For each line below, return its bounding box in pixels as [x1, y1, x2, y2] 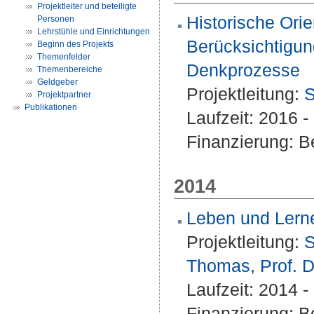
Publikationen [25, 102, 77, 112]
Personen [37, 14, 74, 24]
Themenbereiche [37, 64, 102, 74]
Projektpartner [37, 90, 91, 100]
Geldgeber [37, 77, 78, 87]
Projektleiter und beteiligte [37, 1, 137, 11]
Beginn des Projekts [37, 39, 114, 49]
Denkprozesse [186, 60, 300, 80]
